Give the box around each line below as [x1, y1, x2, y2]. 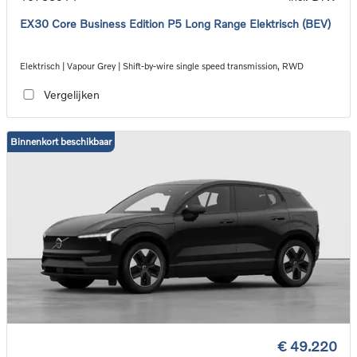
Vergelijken [43, 88, 100, 102]
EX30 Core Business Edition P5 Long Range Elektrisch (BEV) [20, 16, 331, 30]
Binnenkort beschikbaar [10, 135, 112, 147]
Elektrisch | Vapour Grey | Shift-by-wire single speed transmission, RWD [20, 60, 304, 71]
